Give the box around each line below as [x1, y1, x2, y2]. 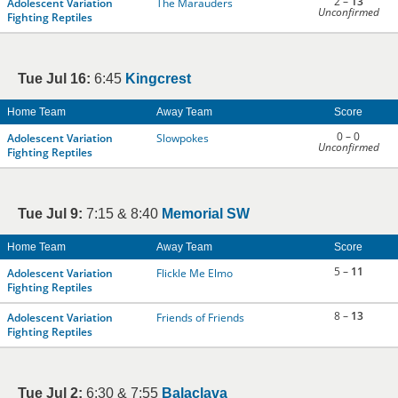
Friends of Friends [156, 310, 244, 325]
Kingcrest [125, 71, 191, 86]
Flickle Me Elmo [156, 266, 233, 281]
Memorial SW [162, 206, 250, 221]
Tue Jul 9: [18, 206, 83, 221]
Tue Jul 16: [18, 71, 91, 86]
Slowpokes [156, 131, 209, 146]
